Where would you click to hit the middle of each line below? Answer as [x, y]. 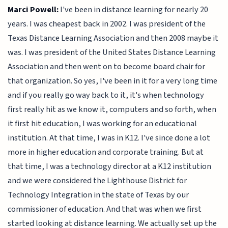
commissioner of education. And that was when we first [105, 209]
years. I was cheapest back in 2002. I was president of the [107, 24]
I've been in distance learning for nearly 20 [134, 9]
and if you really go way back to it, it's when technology [106, 95]
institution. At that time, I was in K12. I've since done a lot [109, 138]
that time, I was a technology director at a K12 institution [110, 166]
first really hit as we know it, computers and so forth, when [112, 109]
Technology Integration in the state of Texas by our [98, 195]
